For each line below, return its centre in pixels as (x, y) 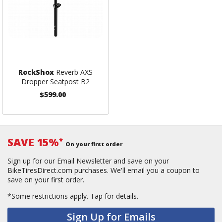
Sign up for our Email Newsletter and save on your (88, 161)
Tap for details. (114, 196)
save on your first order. (46, 180)
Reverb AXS (73, 72)
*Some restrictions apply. (49, 196)
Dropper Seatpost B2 (55, 82)
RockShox (36, 72)
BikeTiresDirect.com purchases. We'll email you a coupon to (104, 170)
